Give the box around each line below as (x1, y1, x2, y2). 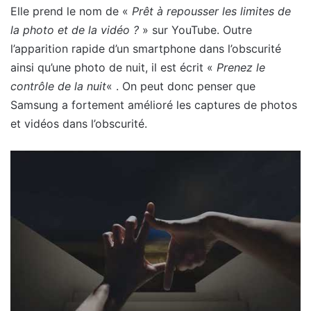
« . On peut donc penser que (106, 78, 255, 93)
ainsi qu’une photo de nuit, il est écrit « (10, 60, 217, 74)
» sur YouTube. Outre (139, 22, 252, 37)
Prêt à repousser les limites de (132, 3, 291, 18)
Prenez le (217, 60, 265, 74)
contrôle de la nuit (10, 78, 106, 93)
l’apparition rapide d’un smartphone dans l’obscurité (10, 41, 281, 56)
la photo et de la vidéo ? (10, 22, 139, 37)
